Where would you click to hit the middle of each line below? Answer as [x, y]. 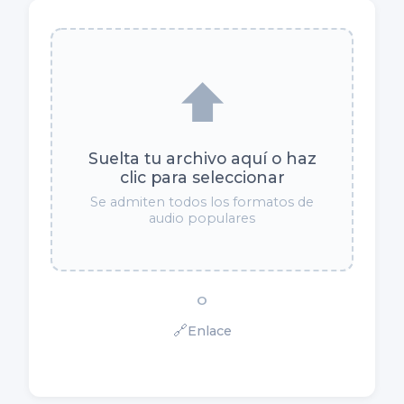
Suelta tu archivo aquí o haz [202, 159]
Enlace [209, 331]
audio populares [202, 219]
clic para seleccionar [202, 178]
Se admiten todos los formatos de [202, 202]
